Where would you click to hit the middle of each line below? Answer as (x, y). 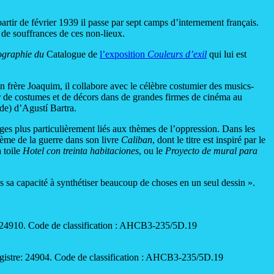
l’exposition (124, 54)
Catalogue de (73, 54)
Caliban (137, 140)
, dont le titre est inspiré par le (209, 140)
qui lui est (227, 54)
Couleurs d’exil (177, 54)
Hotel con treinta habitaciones (81, 151)
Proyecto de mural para (211, 151)
